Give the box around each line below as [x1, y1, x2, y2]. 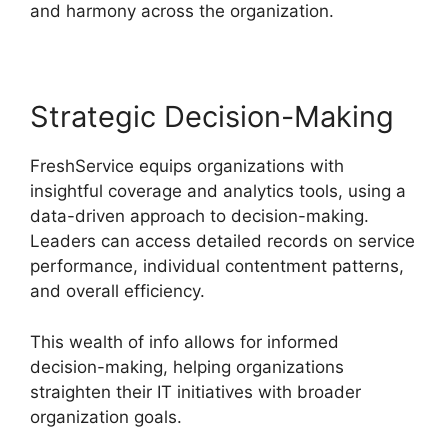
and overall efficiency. [30, 281, 205, 302]
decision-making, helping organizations [30, 356, 344, 377]
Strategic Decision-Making [30, 99, 394, 135]
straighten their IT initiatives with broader [30, 381, 361, 402]
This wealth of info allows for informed [30, 331, 339, 352]
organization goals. [30, 406, 182, 427]
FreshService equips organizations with [30, 156, 344, 177]
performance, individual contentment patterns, [30, 256, 404, 277]
